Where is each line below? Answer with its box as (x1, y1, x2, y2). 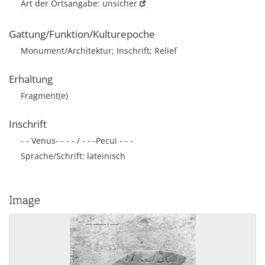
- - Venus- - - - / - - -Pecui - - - (21, 135, 133, 146)
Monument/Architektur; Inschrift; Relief (21, 45, 177, 56)
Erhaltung (9, 72, 53, 86)
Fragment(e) (21, 90, 68, 101)
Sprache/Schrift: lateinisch (21, 150, 125, 161)
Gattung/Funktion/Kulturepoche (9, 27, 155, 41)
